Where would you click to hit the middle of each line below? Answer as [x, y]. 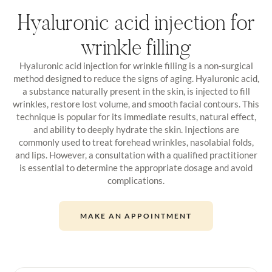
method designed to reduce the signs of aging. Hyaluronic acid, [136, 79]
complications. [136, 181]
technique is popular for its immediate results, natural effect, [136, 117]
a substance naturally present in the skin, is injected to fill [136, 91]
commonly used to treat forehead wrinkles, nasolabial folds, [136, 142]
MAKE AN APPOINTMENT [136, 216]
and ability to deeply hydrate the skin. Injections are [136, 130]
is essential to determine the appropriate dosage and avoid [136, 168]
